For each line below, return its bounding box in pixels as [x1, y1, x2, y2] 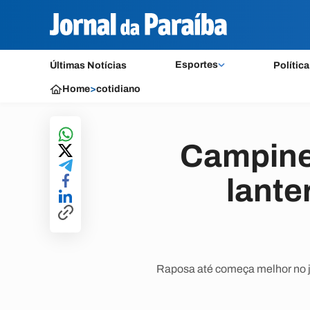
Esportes [174, 60, 218, 70]
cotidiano [96, 84, 140, 94]
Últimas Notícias [50, 60, 127, 71]
